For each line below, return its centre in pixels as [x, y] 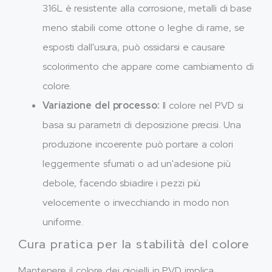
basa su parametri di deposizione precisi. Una [142, 124]
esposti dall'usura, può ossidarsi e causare [134, 47]
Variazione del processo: [101, 105]
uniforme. [63, 222]
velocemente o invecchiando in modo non [136, 202]
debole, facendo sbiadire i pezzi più [122, 183]
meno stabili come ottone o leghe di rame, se [144, 27]
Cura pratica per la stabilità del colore [134, 244]
